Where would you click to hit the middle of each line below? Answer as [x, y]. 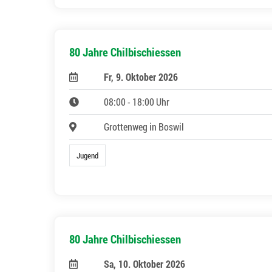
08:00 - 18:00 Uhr [136, 102]
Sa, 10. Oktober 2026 [144, 264]
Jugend [88, 156]
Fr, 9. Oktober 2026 [141, 77]
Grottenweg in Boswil [144, 127]
